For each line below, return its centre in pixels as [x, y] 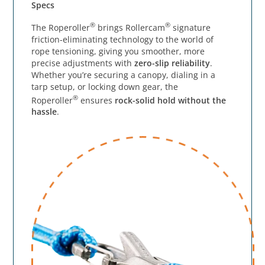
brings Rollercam [130, 27]
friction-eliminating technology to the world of [123, 39]
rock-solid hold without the [171, 100]
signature [191, 27]
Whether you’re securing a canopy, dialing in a [124, 75]
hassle [44, 112]
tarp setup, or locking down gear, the [105, 86]
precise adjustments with [83, 63]
